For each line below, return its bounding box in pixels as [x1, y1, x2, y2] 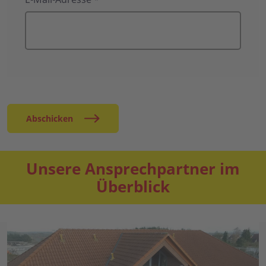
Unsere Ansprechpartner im [26, 158, 240, 180]
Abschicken [26, 113, 73, 125]
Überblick [96, 176, 170, 198]
